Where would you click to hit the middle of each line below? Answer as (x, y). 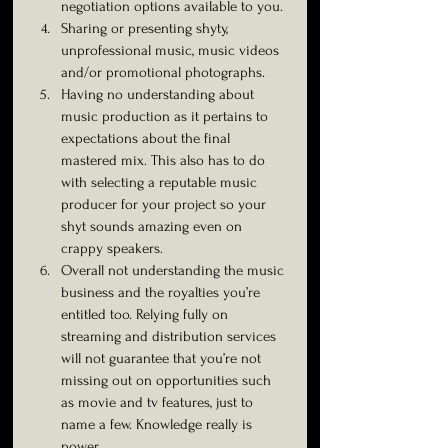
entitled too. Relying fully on (146, 314)
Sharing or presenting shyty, (146, 28)
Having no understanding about (159, 94)
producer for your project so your (165, 204)
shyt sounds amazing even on (153, 226)
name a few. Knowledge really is (158, 424)
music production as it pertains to (166, 116)
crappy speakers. (112, 248)
